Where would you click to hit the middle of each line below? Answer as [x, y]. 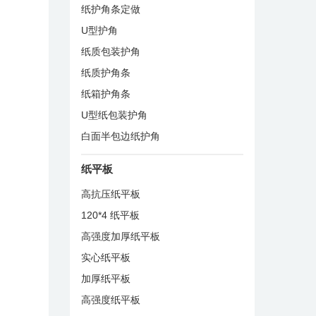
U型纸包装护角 [114, 115]
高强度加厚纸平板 [120, 236]
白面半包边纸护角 [120, 136]
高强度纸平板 [110, 299]
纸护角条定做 [110, 9]
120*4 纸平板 [110, 215]
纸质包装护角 [110, 51]
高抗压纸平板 [110, 194]
